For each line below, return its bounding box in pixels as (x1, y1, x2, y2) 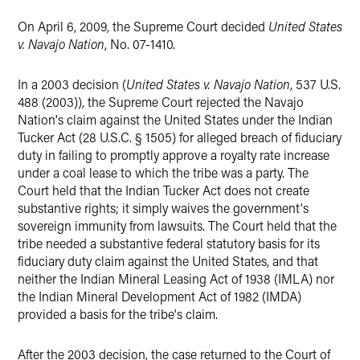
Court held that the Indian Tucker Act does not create (18, 182, 309, 198)
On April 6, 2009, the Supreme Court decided (18, 18, 268, 35)
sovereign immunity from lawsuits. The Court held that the (18, 217, 337, 234)
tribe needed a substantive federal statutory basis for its (18, 235, 320, 252)
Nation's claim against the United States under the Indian (18, 111, 333, 128)
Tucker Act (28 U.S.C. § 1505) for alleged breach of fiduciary (18, 129, 342, 145)
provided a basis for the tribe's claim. (18, 305, 218, 322)
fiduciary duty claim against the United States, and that (18, 252, 318, 269)
